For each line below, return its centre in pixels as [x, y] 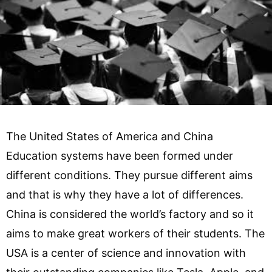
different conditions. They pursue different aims [129, 175]
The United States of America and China [110, 136]
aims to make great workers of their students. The [135, 233]
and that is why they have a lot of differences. [125, 195]
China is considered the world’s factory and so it [130, 214]
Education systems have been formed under [120, 156]
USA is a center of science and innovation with [126, 253]
